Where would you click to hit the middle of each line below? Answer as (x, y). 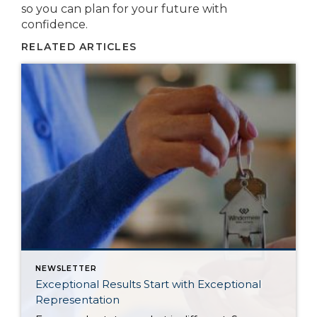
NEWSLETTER (66, 269)
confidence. (54, 25)
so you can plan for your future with (124, 9)
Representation (77, 300)
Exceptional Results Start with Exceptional (148, 284)
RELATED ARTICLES (79, 47)
